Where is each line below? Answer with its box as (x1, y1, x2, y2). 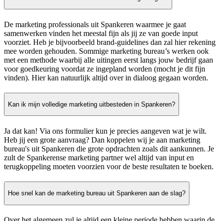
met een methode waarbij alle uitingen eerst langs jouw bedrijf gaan (4, 55, 213, 64)
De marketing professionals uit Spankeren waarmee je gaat (4, 20, 186, 29)
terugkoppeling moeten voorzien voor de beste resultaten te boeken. (4, 162, 214, 171)
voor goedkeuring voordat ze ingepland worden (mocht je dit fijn (4, 64, 205, 73)
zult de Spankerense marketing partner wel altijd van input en (4, 153, 194, 162)
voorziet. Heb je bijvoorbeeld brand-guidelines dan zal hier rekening (4, 37, 216, 46)
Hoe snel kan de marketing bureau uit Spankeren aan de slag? (8, 189, 185, 197)
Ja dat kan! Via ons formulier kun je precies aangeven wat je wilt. (4, 126, 207, 135)
